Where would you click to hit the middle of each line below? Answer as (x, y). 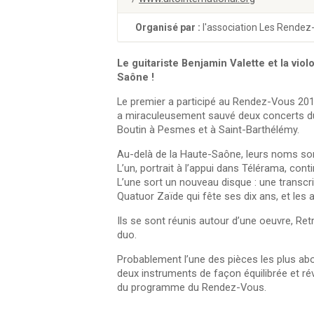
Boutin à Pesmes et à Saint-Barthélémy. (208, 130)
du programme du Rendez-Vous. (192, 287)
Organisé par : (169, 27)
